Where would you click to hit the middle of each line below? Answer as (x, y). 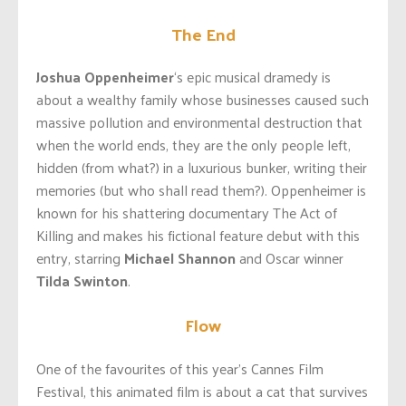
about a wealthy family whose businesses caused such (203, 100)
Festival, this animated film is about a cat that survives (202, 391)
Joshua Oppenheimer (105, 77)
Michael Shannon (180, 258)
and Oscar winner (290, 258)
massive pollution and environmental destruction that (199, 122)
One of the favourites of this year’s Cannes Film (180, 368)
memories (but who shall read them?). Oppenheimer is (201, 190)
